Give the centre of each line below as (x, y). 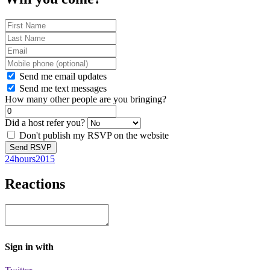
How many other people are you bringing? (86, 99)
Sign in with (29, 246)
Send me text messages (62, 88)
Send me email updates (62, 76)
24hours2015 (30, 159)
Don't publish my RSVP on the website (93, 135)
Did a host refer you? (45, 122)
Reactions (35, 184)
